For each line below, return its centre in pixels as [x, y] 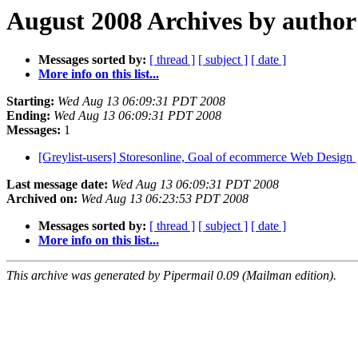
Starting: [30, 101]
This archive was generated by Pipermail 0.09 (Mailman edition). [171, 276]
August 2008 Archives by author [181, 21]
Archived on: [42, 199]
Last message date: [57, 185]
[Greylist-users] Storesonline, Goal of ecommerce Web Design [197, 157]
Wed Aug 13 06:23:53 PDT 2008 [165, 199]
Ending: [28, 116]
